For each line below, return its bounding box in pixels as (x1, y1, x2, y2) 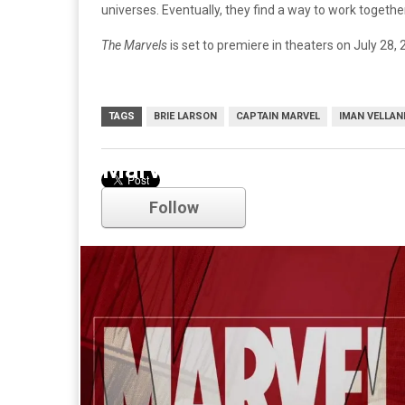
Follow (148, 198, 199, 217)
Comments (101, 200, 168, 215)
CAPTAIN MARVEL (236, 109, 320, 122)
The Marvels (101, 37, 170, 52)
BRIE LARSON (154, 109, 217, 122)
